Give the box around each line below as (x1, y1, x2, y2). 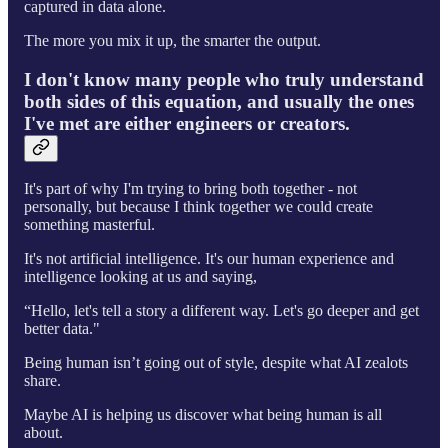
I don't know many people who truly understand (24, 68, 424, 90)
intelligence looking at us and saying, (24, 268, 257, 286)
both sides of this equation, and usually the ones (24, 90, 414, 112)
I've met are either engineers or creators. (24, 112, 350, 134)
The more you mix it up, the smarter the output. (24, 31, 321, 49)
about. (24, 424, 63, 442)
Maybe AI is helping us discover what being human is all (24, 406, 382, 424)
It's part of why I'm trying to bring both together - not (24, 180, 357, 198)
